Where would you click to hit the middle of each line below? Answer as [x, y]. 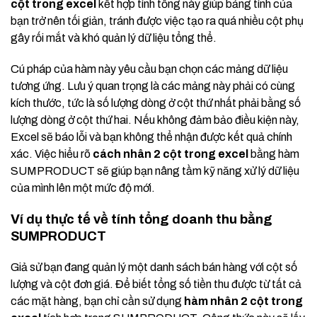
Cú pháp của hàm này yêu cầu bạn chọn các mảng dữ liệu [149, 69]
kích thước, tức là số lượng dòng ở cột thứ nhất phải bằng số [156, 103]
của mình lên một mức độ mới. [83, 188]
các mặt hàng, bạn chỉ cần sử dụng [97, 301]
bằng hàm [274, 154]
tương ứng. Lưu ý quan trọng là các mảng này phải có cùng [153, 86]
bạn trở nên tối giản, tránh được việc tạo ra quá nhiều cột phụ [157, 21]
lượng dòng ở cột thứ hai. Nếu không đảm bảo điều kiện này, [155, 120]
